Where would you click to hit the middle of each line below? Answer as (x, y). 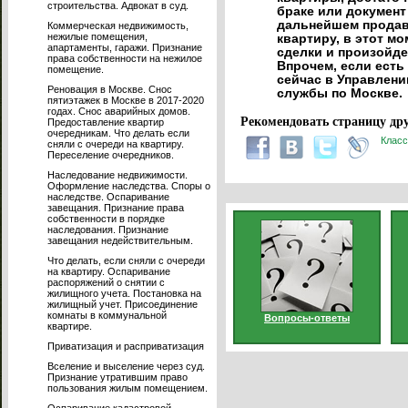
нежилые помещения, (97, 36)
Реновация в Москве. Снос (110, 89)
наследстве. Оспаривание (108, 197)
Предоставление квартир (106, 122)
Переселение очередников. (111, 155)
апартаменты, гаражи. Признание (125, 47)
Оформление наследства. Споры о (129, 186)
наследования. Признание (108, 229)
